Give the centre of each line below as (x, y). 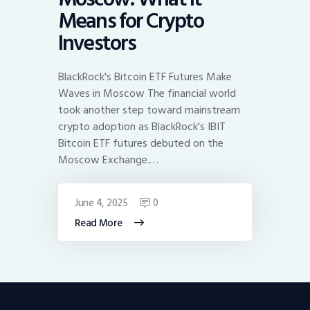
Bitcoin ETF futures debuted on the (141, 143)
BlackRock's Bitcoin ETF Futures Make (145, 76)
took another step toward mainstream (149, 110)
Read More (99, 223)
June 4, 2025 (101, 203)
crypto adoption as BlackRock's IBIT (142, 126)
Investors (97, 43)
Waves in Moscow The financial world (147, 93)
